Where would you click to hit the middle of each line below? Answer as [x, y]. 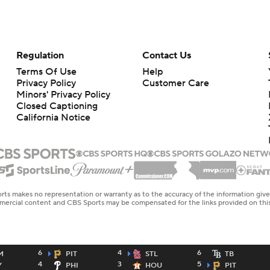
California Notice [53, 118]
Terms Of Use [46, 72]
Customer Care [175, 83]
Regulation [40, 56]
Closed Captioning [57, 106]
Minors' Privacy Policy [63, 95]
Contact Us [166, 56]
